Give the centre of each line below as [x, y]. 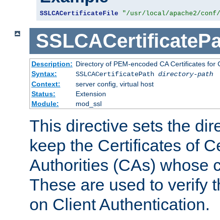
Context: [46, 84]
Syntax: [44, 73]
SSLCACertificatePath [117, 74]
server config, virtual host [114, 84]
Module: [45, 103]
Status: [43, 94]
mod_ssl [88, 103]
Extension [91, 94]
